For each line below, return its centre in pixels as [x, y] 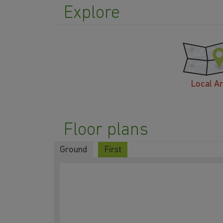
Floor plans [106, 131]
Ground [73, 150]
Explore [92, 14]
